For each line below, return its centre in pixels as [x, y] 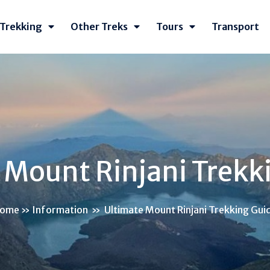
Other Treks [99, 26]
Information [60, 209]
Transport [235, 26]
